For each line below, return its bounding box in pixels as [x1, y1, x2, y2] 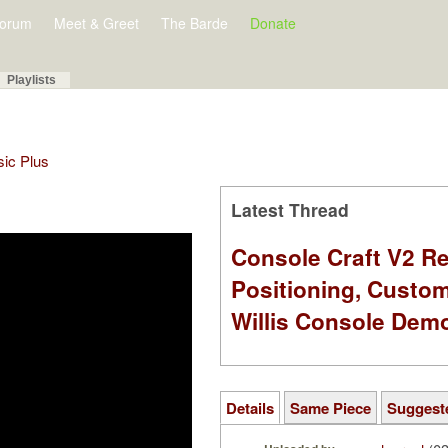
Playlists [7, 73, 56, 87]
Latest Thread [231, 197, 349, 222]
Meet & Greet [54, 13, 139, 33]
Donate [250, 13, 296, 33]
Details [226, 397, 274, 420]
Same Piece [290, 397, 371, 420]
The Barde [161, 13, 228, 33]
